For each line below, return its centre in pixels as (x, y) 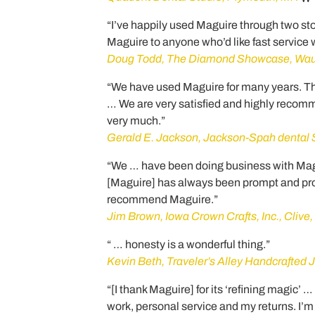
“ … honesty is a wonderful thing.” (188, 245)
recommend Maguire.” (162, 200)
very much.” (136, 121)
